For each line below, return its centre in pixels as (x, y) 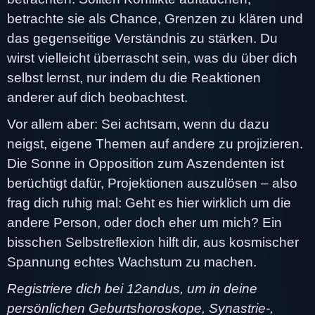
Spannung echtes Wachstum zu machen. (132, 262)
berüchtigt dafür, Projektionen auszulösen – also (152, 183)
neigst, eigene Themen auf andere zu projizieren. (155, 143)
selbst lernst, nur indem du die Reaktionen (134, 77)
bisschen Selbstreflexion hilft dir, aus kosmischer (153, 242)
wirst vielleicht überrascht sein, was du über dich (152, 58)
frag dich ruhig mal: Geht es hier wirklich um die (149, 202)
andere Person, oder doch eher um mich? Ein (144, 222)
